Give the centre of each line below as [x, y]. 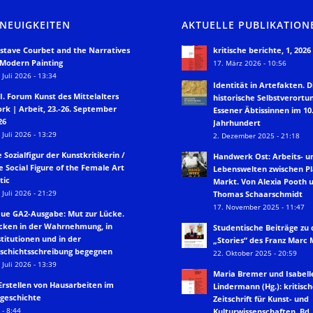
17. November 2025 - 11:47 [259, 207]
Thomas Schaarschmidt [258, 194]
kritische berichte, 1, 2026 [262, 50]
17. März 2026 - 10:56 [250, 63]
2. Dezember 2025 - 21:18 [257, 136]
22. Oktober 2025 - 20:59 [255, 253]
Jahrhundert [237, 123]
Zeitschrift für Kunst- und [261, 299]
